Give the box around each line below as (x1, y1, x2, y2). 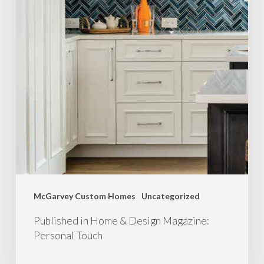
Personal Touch (33, 229, 103, 242)
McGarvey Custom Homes (33, 190, 136, 201)
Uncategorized (141, 190, 200, 201)
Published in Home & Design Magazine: (33, 214, 209, 227)
